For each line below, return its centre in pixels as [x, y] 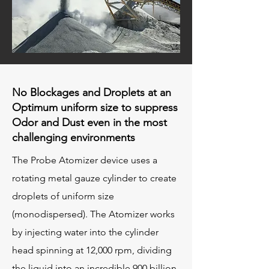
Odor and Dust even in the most [89, 122]
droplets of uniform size [63, 196]
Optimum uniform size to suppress [95, 107]
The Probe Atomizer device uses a [85, 160]
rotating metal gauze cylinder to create [94, 178]
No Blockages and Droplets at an [92, 92]
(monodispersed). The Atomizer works [93, 214]
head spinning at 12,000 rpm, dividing [92, 250]
